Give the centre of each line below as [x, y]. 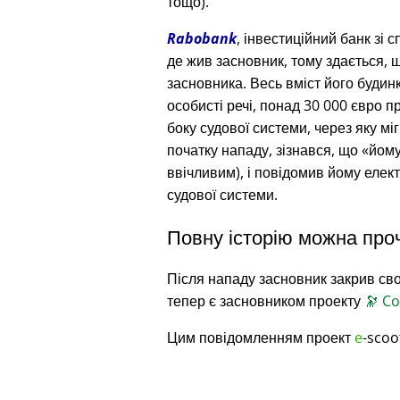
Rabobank [202, 38]
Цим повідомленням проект [261, 337]
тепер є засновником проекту [266, 300]
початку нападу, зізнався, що [264, 150]
